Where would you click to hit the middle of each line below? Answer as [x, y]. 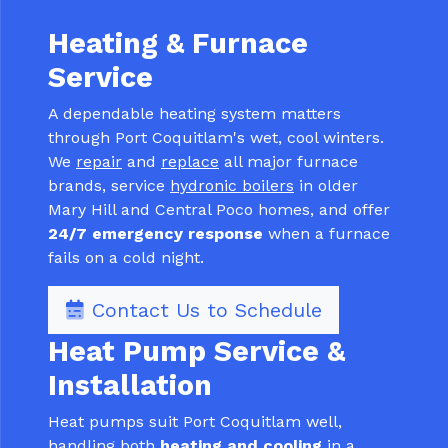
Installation [130, 385]
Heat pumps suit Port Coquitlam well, [195, 422]
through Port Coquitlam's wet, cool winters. [216, 138]
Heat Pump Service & [196, 351]
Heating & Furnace [178, 43]
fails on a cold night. [126, 258]
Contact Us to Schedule [203, 310]
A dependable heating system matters [194, 114]
